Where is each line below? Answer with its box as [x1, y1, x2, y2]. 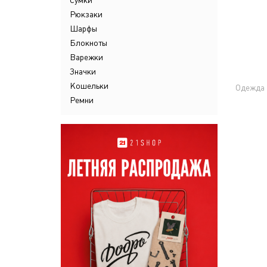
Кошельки [70, 81, 108, 91]
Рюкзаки [70, 10, 103, 19]
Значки [70, 67, 96, 76]
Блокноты [70, 38, 107, 48]
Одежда [235, 83, 265, 92]
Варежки [70, 52, 103, 62]
